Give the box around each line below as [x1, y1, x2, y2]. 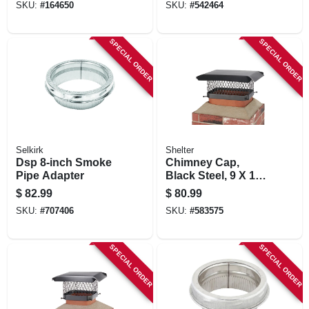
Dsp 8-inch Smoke [15, 156, 112, 168]
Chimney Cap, [165, 156, 239, 168]
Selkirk [15, 145, 43, 155]
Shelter [165, 145, 194, 155]
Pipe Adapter [15, 169, 84, 181]
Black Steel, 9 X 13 [165, 169, 261, 181]
